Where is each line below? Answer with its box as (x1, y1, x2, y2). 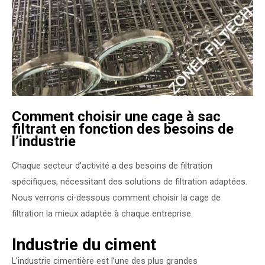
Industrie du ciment (12, 235, 156, 255)
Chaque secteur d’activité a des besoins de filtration (12, 160, 212, 171)
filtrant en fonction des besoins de (12, 121, 234, 138)
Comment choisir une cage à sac (12, 108, 221, 125)
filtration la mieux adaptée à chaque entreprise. (12, 208, 193, 219)
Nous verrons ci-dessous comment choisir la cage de (12, 192, 221, 203)
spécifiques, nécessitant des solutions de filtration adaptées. (12, 176, 247, 187)
